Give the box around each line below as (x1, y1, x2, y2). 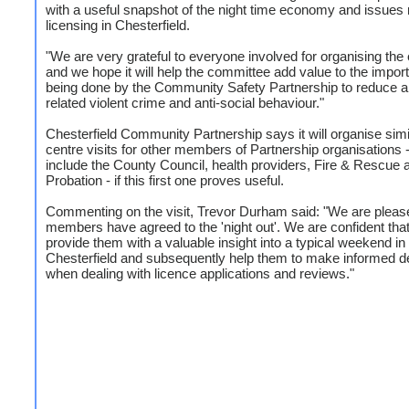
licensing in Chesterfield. (46, 17, 190, 33)
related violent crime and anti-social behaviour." (46, 95, 324, 110)
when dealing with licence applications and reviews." (46, 266, 354, 281)
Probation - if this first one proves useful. (46, 173, 284, 188)
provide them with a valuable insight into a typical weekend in (46, 235, 405, 250)
